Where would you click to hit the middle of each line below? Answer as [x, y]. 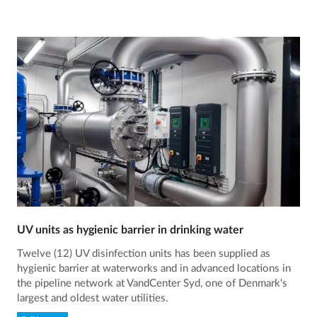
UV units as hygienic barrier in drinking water [131, 230]
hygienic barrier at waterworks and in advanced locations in [154, 269]
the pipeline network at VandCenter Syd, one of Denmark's [152, 284]
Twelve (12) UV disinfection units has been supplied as [144, 254]
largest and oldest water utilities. [93, 299]
